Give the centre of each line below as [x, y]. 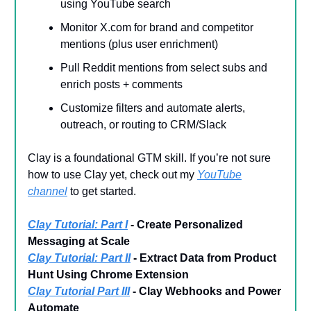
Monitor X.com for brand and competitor [157, 27]
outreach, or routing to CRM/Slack [143, 124]
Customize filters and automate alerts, [153, 108]
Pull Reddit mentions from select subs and [164, 67]
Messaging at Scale [79, 241]
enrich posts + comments [121, 84]
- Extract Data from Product [203, 258]
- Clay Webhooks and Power [205, 291]
